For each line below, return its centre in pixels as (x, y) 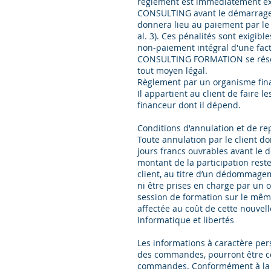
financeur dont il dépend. (189, 105)
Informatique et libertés (186, 220)
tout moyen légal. (174, 70)
